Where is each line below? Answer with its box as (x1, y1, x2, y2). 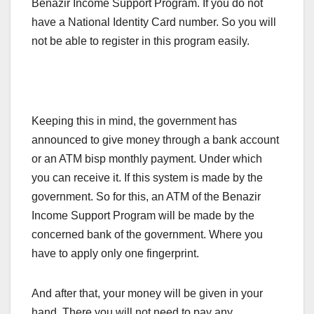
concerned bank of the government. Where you (32, 228, 263, 241)
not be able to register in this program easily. (32, 35, 250, 48)
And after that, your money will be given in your (32, 287, 263, 300)
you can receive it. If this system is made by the (32, 172, 263, 184)
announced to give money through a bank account (32, 134, 279, 146)
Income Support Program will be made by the (32, 210, 254, 222)
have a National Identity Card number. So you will (32, 16, 276, 29)
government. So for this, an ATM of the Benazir (32, 191, 261, 203)
